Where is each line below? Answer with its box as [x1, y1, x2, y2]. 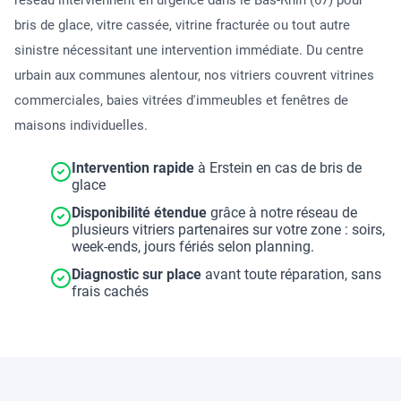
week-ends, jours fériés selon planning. [72, 238, 314, 256]
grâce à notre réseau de [207, 204, 357, 222]
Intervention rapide [72, 159, 194, 177]
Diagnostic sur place [72, 266, 201, 284]
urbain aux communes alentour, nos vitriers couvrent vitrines [14, 67, 374, 84]
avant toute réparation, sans [201, 266, 381, 284]
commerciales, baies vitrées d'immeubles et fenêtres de [14, 92, 348, 109]
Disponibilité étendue [72, 204, 207, 222]
